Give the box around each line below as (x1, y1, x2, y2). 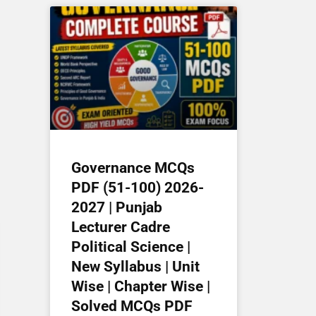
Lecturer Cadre (71, 218, 170, 236)
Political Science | (71, 238, 190, 255)
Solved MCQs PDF (71, 297, 193, 315)
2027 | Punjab (71, 198, 162, 216)
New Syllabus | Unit (71, 257, 200, 275)
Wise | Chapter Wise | (71, 277, 210, 295)
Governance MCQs (71, 159, 195, 176)
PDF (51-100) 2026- (71, 178, 204, 196)
